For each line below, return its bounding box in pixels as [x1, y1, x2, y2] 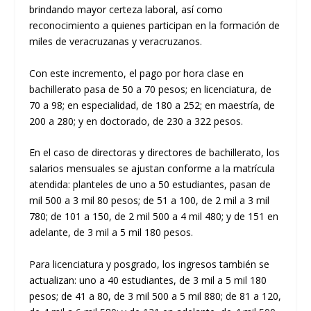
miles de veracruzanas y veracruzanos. [29, 35, 203, 49]
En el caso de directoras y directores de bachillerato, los [29, 146, 280, 160]
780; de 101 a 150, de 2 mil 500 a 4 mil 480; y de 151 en [29, 210, 279, 224]
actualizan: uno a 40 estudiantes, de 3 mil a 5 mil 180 [29, 273, 267, 287]
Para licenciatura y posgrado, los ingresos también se [29, 257, 270, 271]
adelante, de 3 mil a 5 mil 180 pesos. [29, 226, 194, 239]
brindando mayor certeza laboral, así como [29, 3, 224, 17]
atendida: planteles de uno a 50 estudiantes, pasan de [29, 178, 271, 192]
